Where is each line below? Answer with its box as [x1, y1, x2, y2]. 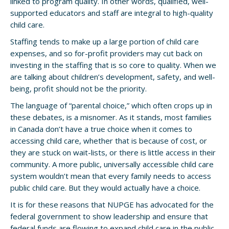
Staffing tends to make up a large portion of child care [10, 36, 199, 47]
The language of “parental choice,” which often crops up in [10, 100, 212, 110]
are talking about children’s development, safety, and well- [10, 72, 215, 82]
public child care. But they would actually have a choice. [10, 182, 200, 193]
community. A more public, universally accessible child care [10, 159, 214, 169]
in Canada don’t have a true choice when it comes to [10, 124, 192, 134]
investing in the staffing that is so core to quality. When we [10, 60, 216, 70]
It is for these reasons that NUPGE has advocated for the [10, 199, 214, 210]
